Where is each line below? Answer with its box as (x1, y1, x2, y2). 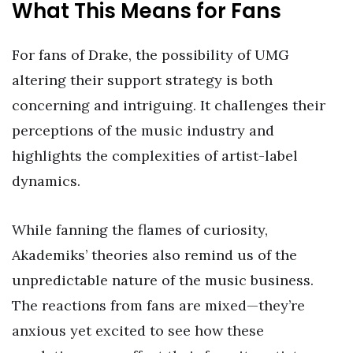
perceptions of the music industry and (12, 121, 274, 140)
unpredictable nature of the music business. (12, 271, 314, 290)
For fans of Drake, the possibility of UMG (12, 46, 289, 65)
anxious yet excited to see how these (12, 321, 264, 340)
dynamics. (12, 172, 80, 191)
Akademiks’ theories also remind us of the (12, 246, 297, 265)
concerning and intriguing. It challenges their (12, 96, 325, 115)
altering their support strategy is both (12, 71, 273, 90)
